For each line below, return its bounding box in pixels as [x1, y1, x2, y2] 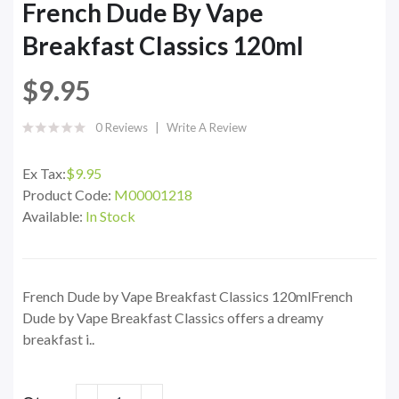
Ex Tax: [22, 165, 66, 183]
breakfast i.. [22, 330, 94, 348]
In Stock [85, 208, 135, 225]
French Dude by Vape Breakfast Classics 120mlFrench [22, 288, 353, 305]
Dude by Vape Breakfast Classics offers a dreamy [22, 309, 323, 327]
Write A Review [167, 120, 247, 135]
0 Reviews [95, 120, 148, 135]
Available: [22, 208, 85, 225]
